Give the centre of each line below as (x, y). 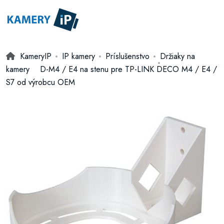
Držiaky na (177, 56)
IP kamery (78, 56)
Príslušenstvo (127, 56)
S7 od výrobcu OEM (40, 82)
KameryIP (36, 56)
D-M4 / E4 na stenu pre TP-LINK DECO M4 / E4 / (128, 69)
